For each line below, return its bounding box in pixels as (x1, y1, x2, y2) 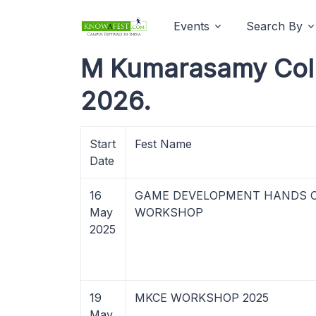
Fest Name (135, 137, 192, 151)
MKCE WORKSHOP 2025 (135, 291, 269, 305)
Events (174, 19, 209, 33)
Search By (246, 19, 303, 33)
